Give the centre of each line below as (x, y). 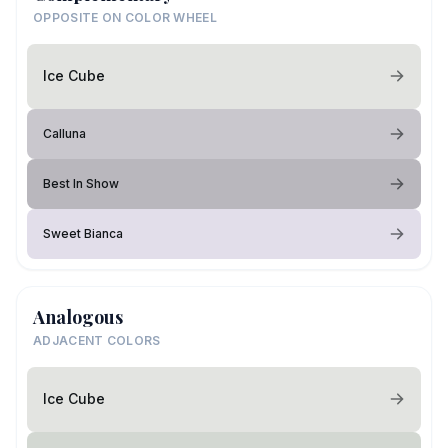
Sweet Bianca (83, 233)
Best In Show (81, 183)
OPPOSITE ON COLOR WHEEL (125, 17)
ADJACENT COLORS (97, 340)
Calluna (64, 133)
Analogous (78, 316)
